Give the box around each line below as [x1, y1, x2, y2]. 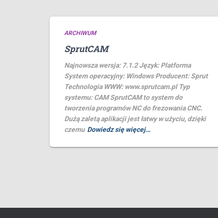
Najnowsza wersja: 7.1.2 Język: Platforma [64, 61, 191, 70]
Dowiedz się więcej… [87, 126, 150, 134]
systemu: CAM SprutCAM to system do [64, 93, 182, 102]
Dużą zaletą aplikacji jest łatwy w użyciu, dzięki [64, 115, 206, 123]
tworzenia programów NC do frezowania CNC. [64, 104, 202, 112]
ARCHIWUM [64, 30, 96, 37]
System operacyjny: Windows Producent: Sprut [64, 72, 208, 80]
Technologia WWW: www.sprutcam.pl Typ [64, 83, 190, 91]
